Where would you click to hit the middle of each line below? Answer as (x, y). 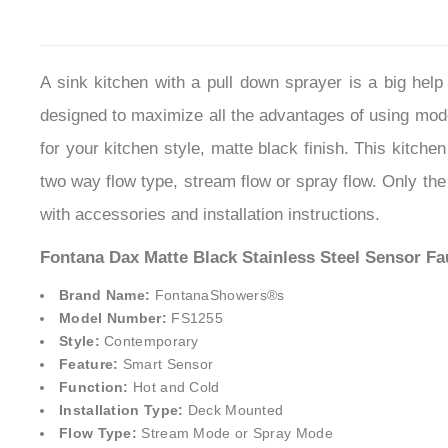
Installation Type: (121, 414)
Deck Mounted (233, 414)
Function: (94, 391)
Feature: (89, 368)
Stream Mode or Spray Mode (237, 437)
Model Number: (113, 322)
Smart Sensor (166, 368)
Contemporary (149, 345)
